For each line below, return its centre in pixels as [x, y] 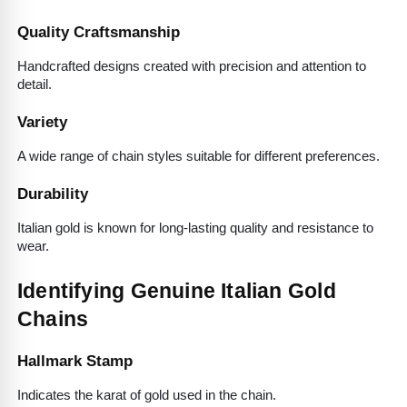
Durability [53, 193]
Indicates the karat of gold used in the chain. [147, 396]
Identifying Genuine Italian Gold [177, 290]
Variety [42, 122]
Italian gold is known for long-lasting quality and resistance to [195, 228]
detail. [35, 85]
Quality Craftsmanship [99, 32]
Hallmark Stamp [75, 361]
